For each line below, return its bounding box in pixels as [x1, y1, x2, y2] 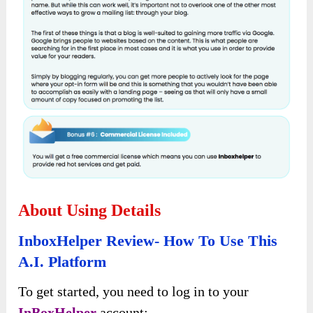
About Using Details [18, 201, 161, 220]
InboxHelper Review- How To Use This [18, 232, 278, 250]
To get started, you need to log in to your [18, 284, 249, 300]
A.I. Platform [18, 253, 107, 271]
